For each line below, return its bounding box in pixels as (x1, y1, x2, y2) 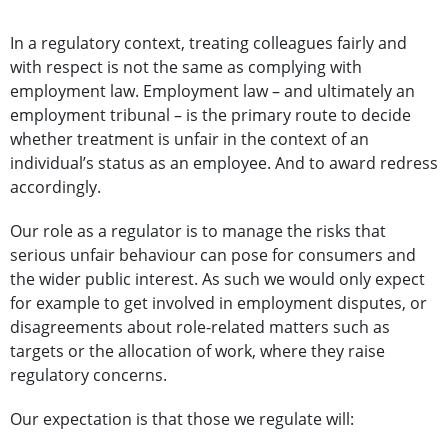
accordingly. (10, 176, 101, 199)
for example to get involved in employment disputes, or (10, 292, 427, 315)
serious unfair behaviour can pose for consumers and (10, 244, 416, 267)
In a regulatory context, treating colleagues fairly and (10, 32, 407, 55)
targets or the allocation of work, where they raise (10, 340, 385, 363)
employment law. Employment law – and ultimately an (10, 80, 415, 103)
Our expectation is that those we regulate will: (10, 408, 354, 431)
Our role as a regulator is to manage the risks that (10, 220, 386, 243)
